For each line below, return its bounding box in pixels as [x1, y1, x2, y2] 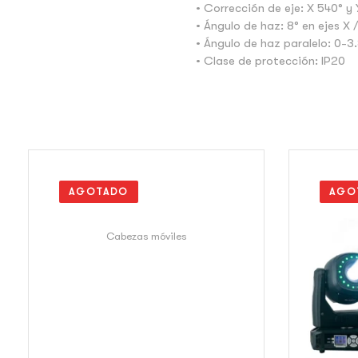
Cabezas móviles [105, 229, 187, 242]
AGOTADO [69, 185, 129, 197]
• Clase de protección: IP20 [196, 53, 346, 68]
